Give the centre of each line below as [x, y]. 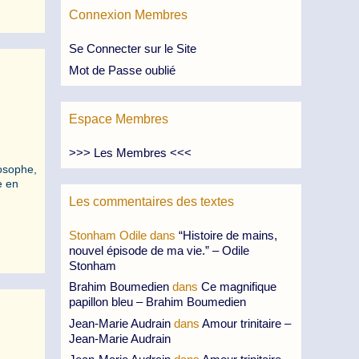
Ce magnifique [239, 286]
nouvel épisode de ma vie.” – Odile [159, 250]
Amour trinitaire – [246, 323]
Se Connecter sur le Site [133, 48]
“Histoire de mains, [228, 235]
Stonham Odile [108, 235]
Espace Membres [119, 119]
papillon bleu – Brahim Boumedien [157, 302]
